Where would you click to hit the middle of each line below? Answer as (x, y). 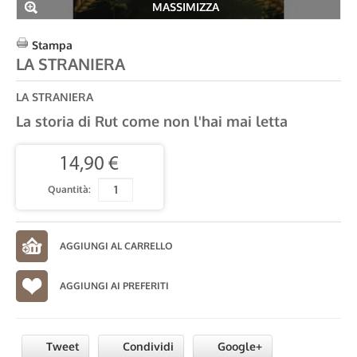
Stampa (52, 45)
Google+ (238, 346)
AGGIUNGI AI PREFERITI (114, 286)
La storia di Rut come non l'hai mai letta (152, 121)
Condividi (147, 346)
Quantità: (69, 189)
